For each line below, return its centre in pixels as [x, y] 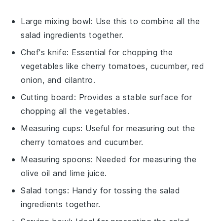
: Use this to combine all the [145, 21]
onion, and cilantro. [58, 80]
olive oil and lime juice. [64, 173]
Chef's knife [44, 52]
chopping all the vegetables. [75, 111]
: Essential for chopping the [120, 52]
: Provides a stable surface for [133, 97]
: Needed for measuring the [144, 159]
